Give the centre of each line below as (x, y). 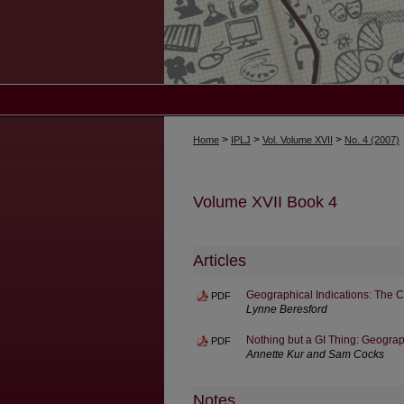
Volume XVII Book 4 (265, 202)
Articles (220, 260)
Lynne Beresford (287, 309)
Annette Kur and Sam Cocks (315, 354)
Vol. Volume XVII (298, 140)
